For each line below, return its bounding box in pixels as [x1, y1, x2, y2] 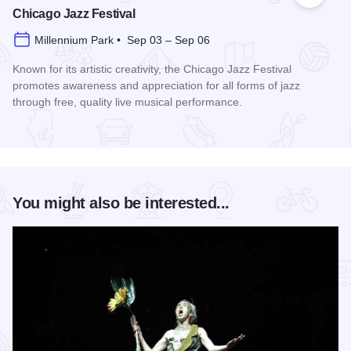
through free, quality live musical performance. [13, 96, 242, 109]
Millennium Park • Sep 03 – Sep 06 [34, 34, 210, 47]
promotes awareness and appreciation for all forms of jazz [13, 79, 300, 92]
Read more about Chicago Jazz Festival [12, 125, 234, 139]
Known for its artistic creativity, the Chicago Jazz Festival [13, 63, 291, 76]
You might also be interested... [13, 194, 230, 212]
